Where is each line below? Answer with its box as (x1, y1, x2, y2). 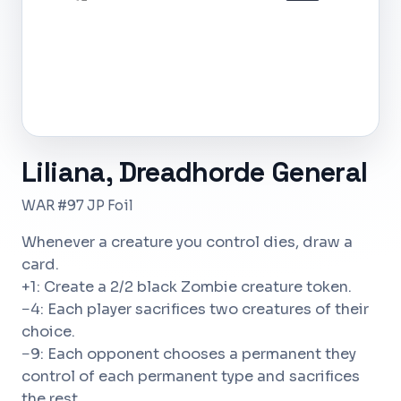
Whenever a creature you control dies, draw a (21, 233, 353, 252)
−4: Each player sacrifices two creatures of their (21, 300, 369, 319)
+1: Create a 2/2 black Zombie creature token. (21, 277, 352, 296)
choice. (21, 322, 75, 341)
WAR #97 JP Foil (21, 197, 133, 214)
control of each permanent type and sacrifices (21, 367, 360, 386)
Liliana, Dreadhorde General (21, 155, 368, 190)
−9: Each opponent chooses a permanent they (21, 345, 356, 363)
